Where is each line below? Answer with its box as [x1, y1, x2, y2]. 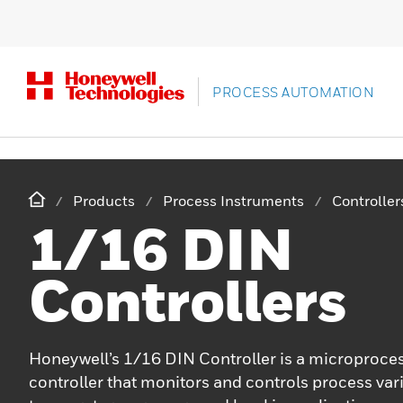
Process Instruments [163, 192, 304, 210]
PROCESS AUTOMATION [212, 84, 374, 100]
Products [73, 192, 135, 210]
